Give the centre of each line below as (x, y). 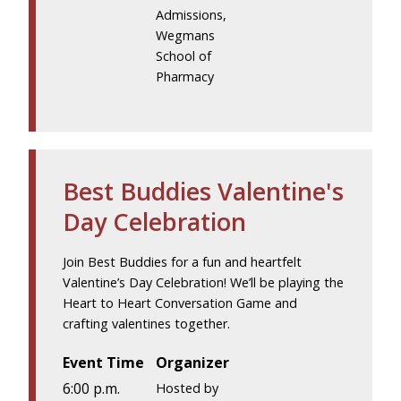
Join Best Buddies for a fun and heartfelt (182, 262)
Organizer (193, 363)
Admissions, (192, 15)
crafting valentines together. (146, 324)
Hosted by (188, 388)
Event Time (103, 363)
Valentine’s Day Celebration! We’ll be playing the (203, 283)
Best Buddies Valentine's (203, 192)
